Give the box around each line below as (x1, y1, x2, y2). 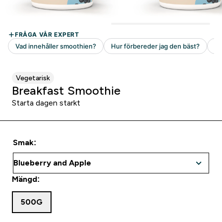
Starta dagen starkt (12, 99, 80, 107)
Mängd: (12, 175, 40, 183)
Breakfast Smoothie (12, 84, 120, 97)
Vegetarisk (16, 74, 50, 82)
